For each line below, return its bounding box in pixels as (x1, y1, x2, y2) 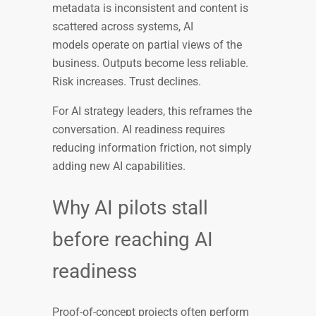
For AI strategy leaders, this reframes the (52, 104, 252, 118)
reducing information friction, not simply (52, 140, 252, 154)
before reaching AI (52, 227, 213, 251)
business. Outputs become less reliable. (52, 56, 248, 70)
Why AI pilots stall (52, 195, 208, 219)
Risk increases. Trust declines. (52, 74, 204, 88)
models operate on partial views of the (52, 37, 242, 51)
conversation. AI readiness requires (52, 122, 225, 136)
